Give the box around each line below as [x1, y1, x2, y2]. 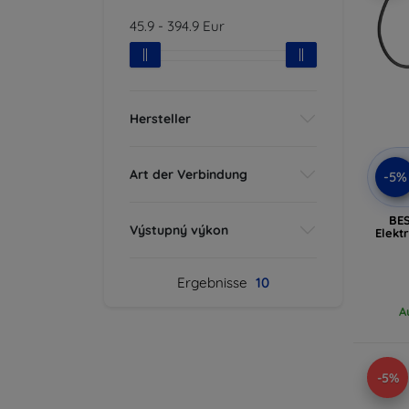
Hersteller [130, 110, 191, 127]
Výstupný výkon [130, 221, 228, 238]
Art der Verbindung [130, 165, 247, 183]
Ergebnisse [177, 274, 251, 291]
